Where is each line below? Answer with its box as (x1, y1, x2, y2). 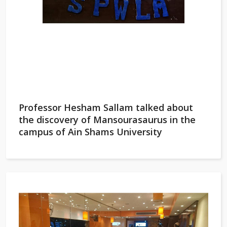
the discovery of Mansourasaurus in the (19, 113, 196, 126)
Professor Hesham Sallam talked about (19, 101, 193, 113)
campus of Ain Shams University (19, 126, 162, 138)
